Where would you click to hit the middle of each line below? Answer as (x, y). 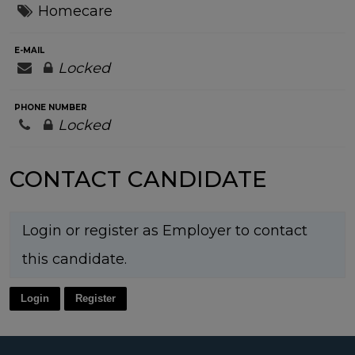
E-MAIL (29, 50)
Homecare (76, 11)
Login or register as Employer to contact (165, 231)
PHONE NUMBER (51, 107)
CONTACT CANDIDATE (138, 179)
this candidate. (74, 260)
